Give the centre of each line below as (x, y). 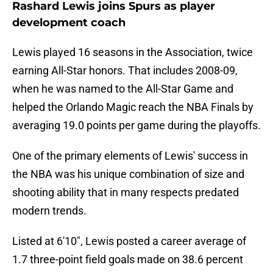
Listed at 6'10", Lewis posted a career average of (129, 241)
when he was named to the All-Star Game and (123, 89)
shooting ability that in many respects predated (126, 193)
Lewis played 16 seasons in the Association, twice (133, 52)
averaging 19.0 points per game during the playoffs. (136, 126)
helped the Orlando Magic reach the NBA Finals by (133, 107)
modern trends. (49, 211)
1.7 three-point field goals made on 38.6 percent (128, 260)
